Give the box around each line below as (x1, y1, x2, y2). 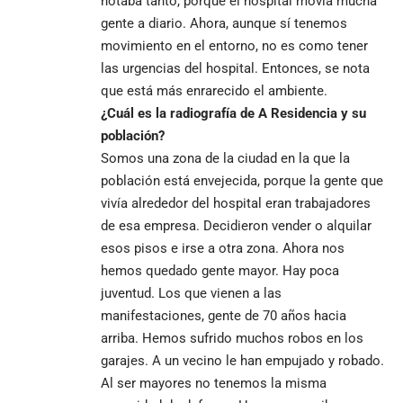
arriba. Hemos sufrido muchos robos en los (101, 329, 363, 346)
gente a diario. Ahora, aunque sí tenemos (101, 14, 347, 31)
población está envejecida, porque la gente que (101, 172, 383, 189)
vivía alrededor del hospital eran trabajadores (101, 194, 371, 211)
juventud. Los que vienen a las (101, 284, 282, 301)
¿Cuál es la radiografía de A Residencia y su (101, 104, 366, 121)
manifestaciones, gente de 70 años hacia (101, 307, 346, 324)
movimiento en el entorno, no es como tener (101, 37, 368, 54)
